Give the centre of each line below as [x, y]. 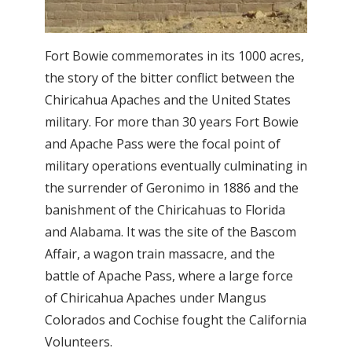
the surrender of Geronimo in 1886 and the [172, 188]
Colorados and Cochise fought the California [176, 320]
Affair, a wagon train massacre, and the [160, 254]
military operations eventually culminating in [176, 166]
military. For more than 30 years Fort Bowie [172, 122]
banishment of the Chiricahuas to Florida [165, 210]
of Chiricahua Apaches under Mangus [156, 298]
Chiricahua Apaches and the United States [168, 100]
